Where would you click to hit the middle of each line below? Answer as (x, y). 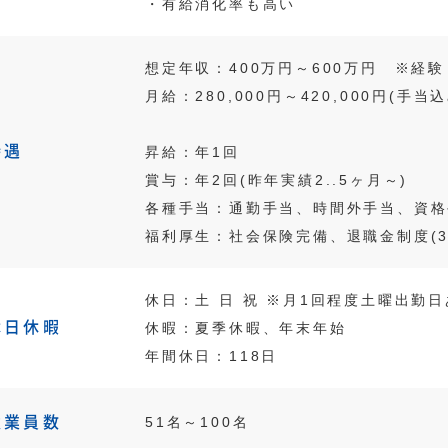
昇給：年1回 (192, 152)
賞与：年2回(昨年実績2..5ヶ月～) (277, 180)
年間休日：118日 (212, 356)
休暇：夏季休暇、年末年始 (246, 328)
